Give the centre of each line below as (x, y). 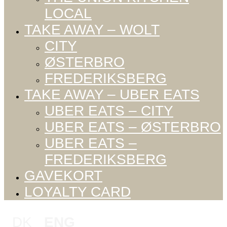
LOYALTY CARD (78, 192)
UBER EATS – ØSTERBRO (133, 127)
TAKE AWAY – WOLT (92, 30)
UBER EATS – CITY (109, 111)
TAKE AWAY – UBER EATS (112, 95)
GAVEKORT (63, 176)
